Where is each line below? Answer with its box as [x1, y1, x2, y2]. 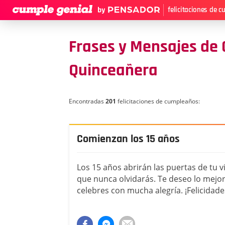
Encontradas [69, 97, 105, 105]
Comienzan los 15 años [77, 132, 180, 146]
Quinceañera [69, 59, 158, 81]
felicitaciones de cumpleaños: [116, 97, 200, 105]
